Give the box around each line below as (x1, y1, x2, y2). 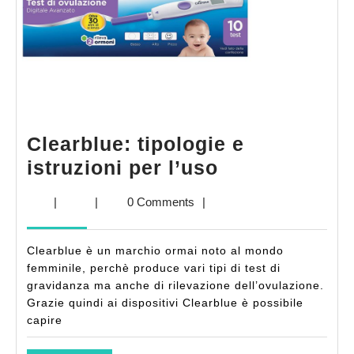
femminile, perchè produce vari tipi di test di (27, 262, 281, 274)
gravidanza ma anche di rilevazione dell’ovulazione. (27, 279, 324, 292)
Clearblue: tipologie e (27, 133, 244, 155)
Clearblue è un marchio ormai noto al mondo (27, 244, 284, 257)
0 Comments (127, 195, 195, 209)
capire (27, 314, 62, 326)
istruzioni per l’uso (27, 156, 218, 179)
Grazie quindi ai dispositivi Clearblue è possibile (27, 296, 303, 309)
